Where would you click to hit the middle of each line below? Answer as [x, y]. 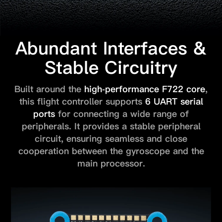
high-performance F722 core [145, 89]
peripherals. [46, 126]
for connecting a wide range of [122, 114]
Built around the [49, 89]
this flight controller [61, 102]
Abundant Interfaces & [111, 48]
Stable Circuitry [111, 67]
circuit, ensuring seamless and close [111, 139]
